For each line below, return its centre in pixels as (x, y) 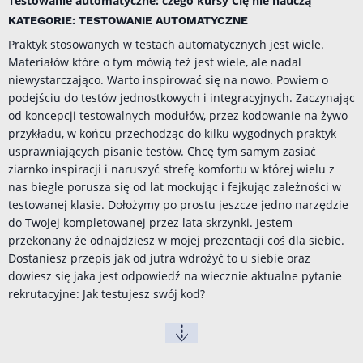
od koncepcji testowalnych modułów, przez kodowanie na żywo (178, 116)
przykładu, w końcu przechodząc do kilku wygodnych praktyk (172, 134)
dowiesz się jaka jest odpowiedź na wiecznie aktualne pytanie (175, 276)
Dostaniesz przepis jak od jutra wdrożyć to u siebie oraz (159, 258)
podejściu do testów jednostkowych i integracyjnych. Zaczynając (181, 98)
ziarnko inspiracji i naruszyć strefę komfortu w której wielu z (171, 169)
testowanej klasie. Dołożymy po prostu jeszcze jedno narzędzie (178, 205)
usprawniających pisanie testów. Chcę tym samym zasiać (162, 152)
